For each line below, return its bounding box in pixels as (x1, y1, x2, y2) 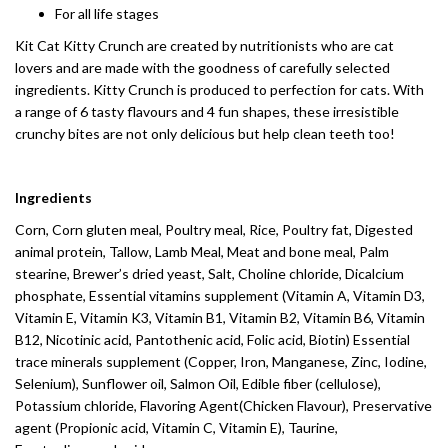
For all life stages (55, 5, 159, 22)
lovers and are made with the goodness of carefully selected (15, 59, 390, 76)
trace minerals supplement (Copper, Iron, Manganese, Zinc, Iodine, (15, 353, 427, 370)
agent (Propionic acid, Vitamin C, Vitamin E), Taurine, (15, 419, 338, 436)
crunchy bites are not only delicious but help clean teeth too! (15, 125, 395, 142)
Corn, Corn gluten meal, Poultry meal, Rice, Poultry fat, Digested (15, 221, 413, 238)
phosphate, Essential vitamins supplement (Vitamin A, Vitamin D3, (15, 287, 425, 304)
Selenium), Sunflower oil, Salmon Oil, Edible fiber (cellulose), (15, 375, 381, 392)
